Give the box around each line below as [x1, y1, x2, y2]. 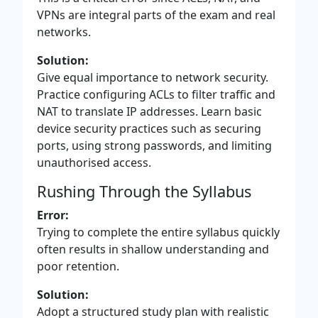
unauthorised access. [37, 154, 151, 170]
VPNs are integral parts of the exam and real [37, 6, 275, 23]
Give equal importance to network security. [37, 69, 268, 85]
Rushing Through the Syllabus [37, 180, 251, 202]
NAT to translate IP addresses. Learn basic [37, 103, 262, 119]
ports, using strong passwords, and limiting [37, 137, 272, 153]
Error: [37, 207, 69, 223]
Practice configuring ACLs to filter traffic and [37, 86, 275, 102]
